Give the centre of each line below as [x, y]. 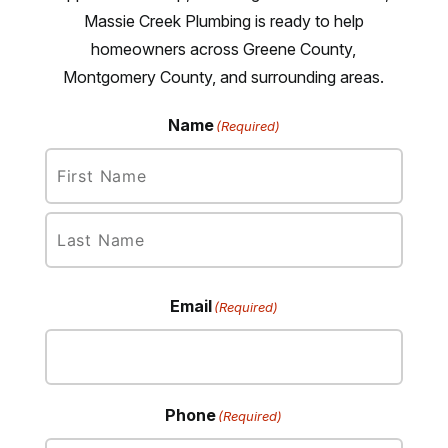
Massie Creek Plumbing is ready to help [223, 21]
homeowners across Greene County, [224, 49]
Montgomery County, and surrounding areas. [224, 77]
